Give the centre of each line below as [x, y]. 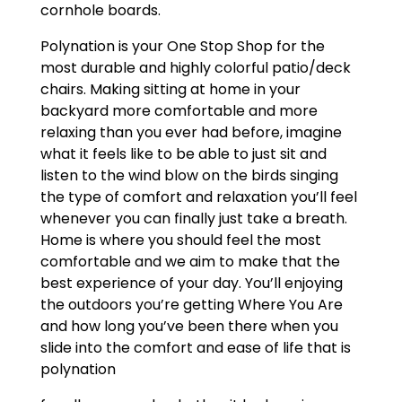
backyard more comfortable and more [179, 111]
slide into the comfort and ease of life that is [195, 348]
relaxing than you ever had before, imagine [191, 133]
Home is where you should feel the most [180, 240]
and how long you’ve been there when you [189, 327]
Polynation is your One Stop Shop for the [182, 47]
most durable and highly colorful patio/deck [195, 68]
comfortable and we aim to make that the [190, 262]
